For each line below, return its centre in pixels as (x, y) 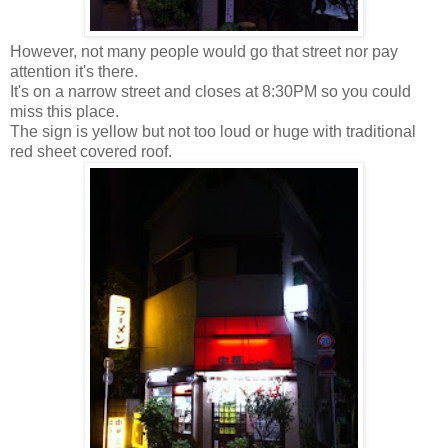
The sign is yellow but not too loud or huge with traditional (213, 131)
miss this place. (64, 111)
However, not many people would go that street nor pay (204, 51)
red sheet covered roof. (91, 151)
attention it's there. (74, 71)
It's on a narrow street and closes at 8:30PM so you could (210, 91)
